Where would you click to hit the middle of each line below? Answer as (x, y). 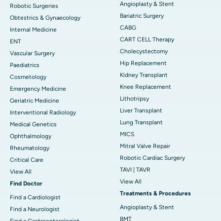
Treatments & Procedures (155, 193)
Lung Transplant (141, 122)
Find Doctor (26, 183)
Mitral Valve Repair (145, 146)
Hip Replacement (143, 63)
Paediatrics (25, 65)
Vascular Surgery (32, 53)
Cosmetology (28, 77)
